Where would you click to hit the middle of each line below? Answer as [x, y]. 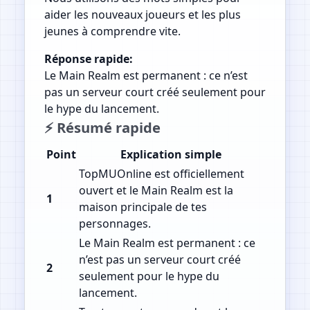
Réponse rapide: [88, 59]
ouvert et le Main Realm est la [156, 191]
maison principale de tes [143, 207]
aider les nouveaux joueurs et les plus [142, 15]
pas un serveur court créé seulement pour [155, 92]
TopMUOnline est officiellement [161, 174]
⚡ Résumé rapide [102, 128]
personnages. [115, 224]
